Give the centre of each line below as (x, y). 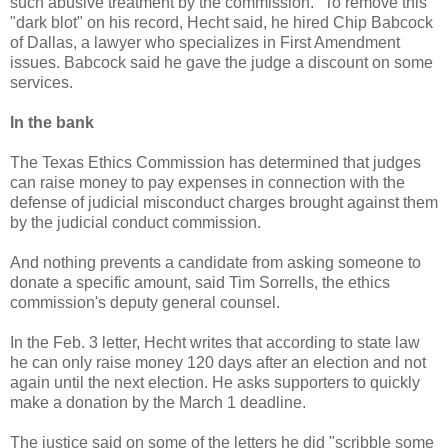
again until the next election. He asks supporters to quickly (215, 383)
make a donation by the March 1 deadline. (158, 403)
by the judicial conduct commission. (135, 223)
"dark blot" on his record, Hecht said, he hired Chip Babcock (221, 23)
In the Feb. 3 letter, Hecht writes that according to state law (215, 343)
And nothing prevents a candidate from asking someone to (215, 263)
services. (41, 83)
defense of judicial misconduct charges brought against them (224, 203)
